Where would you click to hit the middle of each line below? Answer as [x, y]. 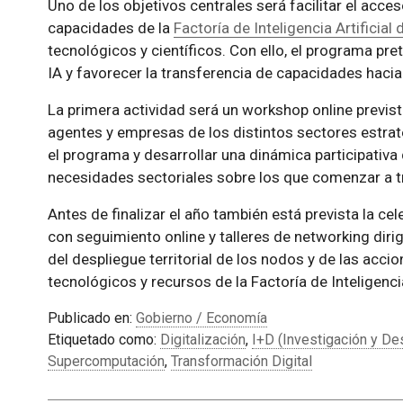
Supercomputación [106, 362]
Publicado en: [91, 318]
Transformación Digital [241, 362]
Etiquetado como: [103, 340]
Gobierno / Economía [201, 318]
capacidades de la [110, 28]
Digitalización [202, 340]
